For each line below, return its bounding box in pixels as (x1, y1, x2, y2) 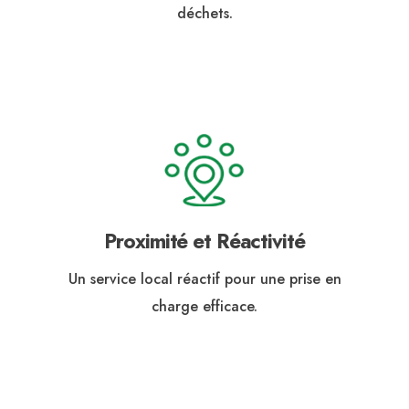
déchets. (176, 2, 233, 24)
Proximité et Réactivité (104, 226, 305, 257)
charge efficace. (152, 296, 257, 318)
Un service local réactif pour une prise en (68, 268, 341, 290)
